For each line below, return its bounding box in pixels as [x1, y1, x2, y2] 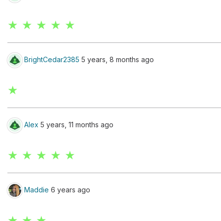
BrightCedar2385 [24, 55, 79, 64]
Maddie [24, 185, 49, 194]
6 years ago [49, 185, 90, 194]
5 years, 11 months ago [38, 120, 113, 129]
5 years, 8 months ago [79, 55, 154, 64]
